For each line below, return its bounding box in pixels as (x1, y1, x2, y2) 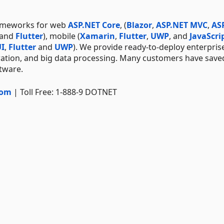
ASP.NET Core (68, 19, 120, 30)
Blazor (126, 19, 152, 30)
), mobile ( (43, 30, 80, 41)
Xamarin (80, 30, 115, 41)
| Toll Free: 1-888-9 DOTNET (11, 86, 117, 97)
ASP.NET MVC (156, 19, 207, 30)
